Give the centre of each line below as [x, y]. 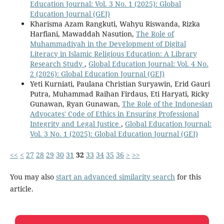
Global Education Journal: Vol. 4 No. [148, 64]
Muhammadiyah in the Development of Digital [108, 44]
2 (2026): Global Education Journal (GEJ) [97, 74]
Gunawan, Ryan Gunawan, [76, 104]
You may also [33, 177]
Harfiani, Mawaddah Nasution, [83, 34]
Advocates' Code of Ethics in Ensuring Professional [114, 114]
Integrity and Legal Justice [75, 124]
